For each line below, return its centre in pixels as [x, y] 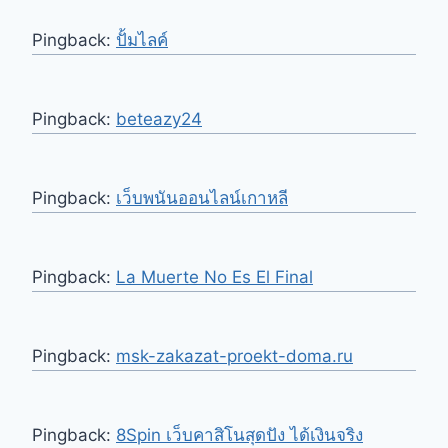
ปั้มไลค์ [142, 40]
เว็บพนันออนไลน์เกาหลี [202, 198]
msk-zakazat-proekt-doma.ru [234, 356]
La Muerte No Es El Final [214, 277]
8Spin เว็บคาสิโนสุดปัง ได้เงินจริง [239, 435]
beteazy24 [159, 119]
